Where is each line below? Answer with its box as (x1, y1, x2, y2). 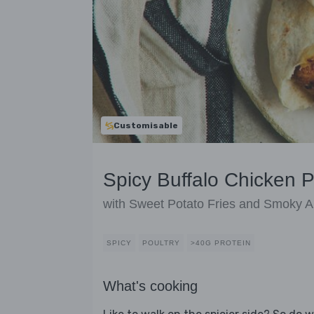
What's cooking (103, 278, 198, 294)
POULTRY (142, 239, 180, 247)
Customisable (114, 121, 178, 130)
